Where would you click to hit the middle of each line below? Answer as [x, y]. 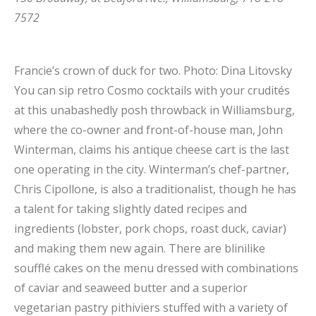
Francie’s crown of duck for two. [99, 70]
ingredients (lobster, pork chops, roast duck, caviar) [150, 228]
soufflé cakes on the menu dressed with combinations [156, 268]
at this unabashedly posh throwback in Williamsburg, [154, 110]
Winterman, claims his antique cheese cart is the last [152, 149]
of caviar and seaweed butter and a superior [131, 287]
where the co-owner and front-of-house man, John [148, 129]
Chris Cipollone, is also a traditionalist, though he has [155, 189]
